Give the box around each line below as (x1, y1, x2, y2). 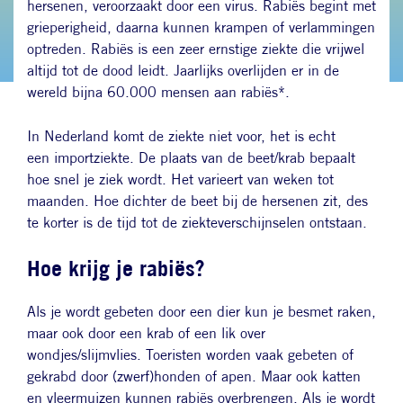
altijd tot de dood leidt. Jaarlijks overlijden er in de (27, 62, 339, 80)
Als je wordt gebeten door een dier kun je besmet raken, (27, 303, 376, 321)
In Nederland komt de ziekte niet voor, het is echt (27, 128, 336, 146)
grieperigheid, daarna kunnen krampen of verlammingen (27, 19, 375, 37)
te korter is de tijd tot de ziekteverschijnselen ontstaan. (27, 214, 367, 232)
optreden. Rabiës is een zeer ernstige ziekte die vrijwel (27, 40, 364, 58)
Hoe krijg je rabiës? (27, 255, 205, 282)
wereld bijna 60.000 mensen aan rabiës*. (27, 84, 290, 102)
